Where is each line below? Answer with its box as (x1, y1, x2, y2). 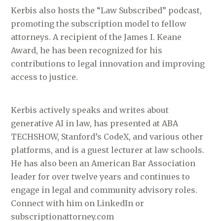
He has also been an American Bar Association (11, 158, 196, 168)
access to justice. (11, 72, 78, 82)
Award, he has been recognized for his (11, 45, 163, 55)
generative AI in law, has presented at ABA (11, 118, 179, 128)
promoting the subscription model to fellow (11, 18, 187, 29)
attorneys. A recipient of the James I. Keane (11, 32, 182, 42)
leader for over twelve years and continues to (11, 171, 190, 182)
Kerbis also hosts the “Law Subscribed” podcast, (11, 5, 202, 15)
